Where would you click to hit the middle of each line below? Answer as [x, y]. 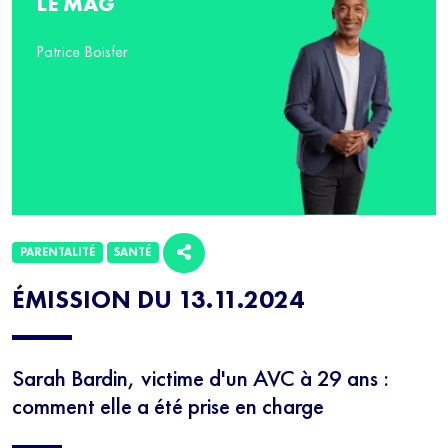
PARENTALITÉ [57, 252]
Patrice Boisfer [82, 52]
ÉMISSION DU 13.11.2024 [158, 300]
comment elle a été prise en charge [168, 406]
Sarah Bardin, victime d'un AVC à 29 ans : [200, 378]
